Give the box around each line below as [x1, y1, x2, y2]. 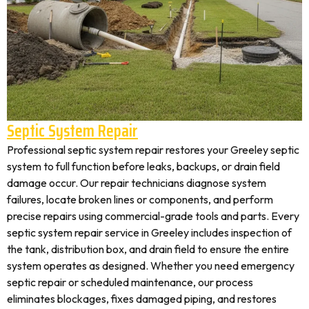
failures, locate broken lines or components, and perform [7, 192, 273, 206]
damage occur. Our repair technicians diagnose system [7, 176, 266, 190]
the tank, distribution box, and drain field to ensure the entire [7, 242, 289, 256]
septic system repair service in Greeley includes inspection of [7, 226, 292, 239]
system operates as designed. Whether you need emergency [7, 259, 295, 272]
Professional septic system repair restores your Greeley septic [7, 143, 299, 157]
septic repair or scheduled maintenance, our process [7, 275, 253, 289]
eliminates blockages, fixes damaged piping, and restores [7, 292, 277, 306]
